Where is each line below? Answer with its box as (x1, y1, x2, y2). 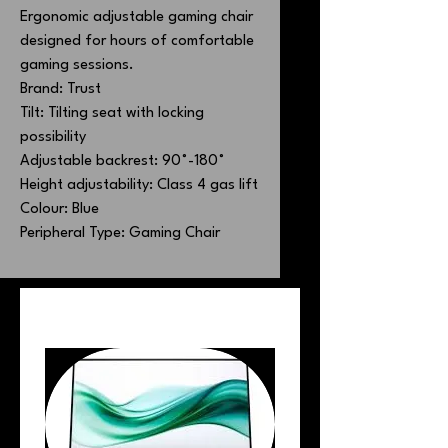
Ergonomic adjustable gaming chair (20, 10, 253, 25)
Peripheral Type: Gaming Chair (20, 226, 220, 241)
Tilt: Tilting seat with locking (20, 106, 204, 121)
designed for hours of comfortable (20, 34, 254, 49)
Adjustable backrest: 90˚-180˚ (20, 154, 229, 169)
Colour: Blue (20, 202, 99, 217)
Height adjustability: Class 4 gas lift (20, 178, 258, 193)
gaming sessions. (20, 58, 134, 73)
